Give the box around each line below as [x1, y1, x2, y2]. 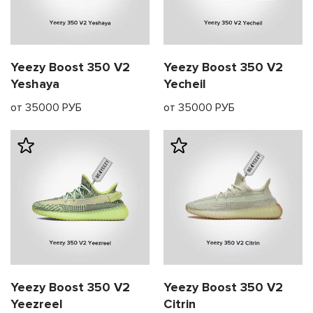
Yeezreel [10, 296, 63, 312]
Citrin [163, 296, 196, 312]
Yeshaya [10, 75, 59, 92]
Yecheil [163, 75, 206, 92]
